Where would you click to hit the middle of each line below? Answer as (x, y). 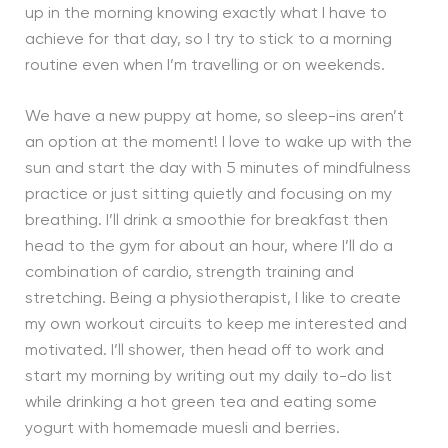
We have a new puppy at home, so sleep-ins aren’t (214, 117)
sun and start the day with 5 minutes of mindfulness (217, 169)
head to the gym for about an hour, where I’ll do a (208, 247)
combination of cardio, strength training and (189, 273)
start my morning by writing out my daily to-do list (208, 377)
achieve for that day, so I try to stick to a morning (208, 39)
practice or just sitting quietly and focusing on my (208, 195)
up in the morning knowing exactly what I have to (205, 13)
